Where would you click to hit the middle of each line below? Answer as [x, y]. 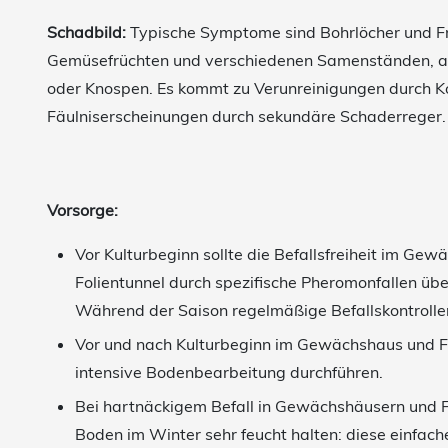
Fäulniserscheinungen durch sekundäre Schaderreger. [246, 116]
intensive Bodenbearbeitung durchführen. [231, 372]
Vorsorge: [82, 210]
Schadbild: [86, 32]
